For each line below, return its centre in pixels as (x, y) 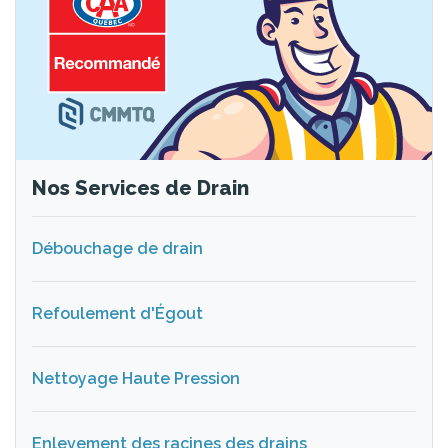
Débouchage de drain (117, 249)
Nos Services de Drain (140, 188)
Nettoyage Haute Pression (136, 379)
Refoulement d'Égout (117, 314)
